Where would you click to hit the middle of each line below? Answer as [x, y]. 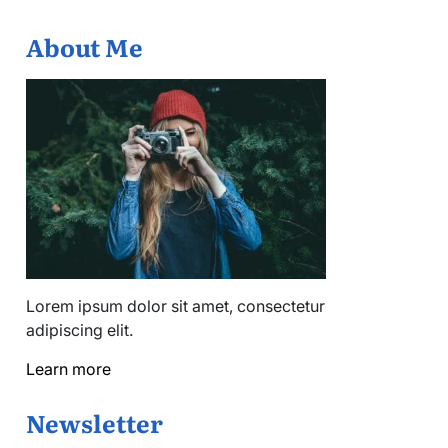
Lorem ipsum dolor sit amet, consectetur [175, 305]
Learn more [68, 368]
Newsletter [94, 422]
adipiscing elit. [79, 329]
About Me [84, 46]
